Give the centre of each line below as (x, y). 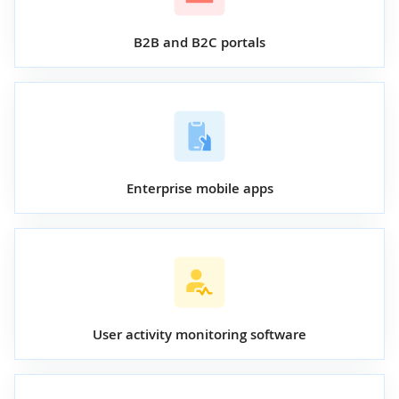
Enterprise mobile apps (199, 188)
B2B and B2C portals (199, 42)
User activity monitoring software (199, 334)
